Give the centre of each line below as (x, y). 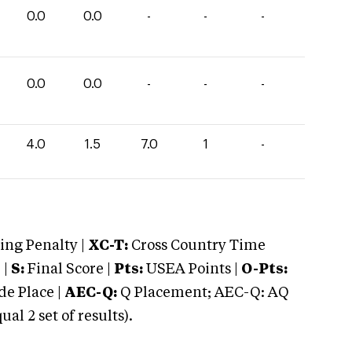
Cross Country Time (198, 246)
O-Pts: (264, 269)
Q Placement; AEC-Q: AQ (203, 293)
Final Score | (68, 269)
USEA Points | (192, 269)
